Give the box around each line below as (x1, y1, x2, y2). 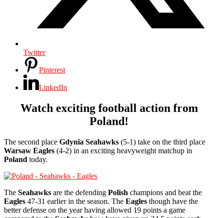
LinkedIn (39, 83, 67, 91)
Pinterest (39, 65, 65, 74)
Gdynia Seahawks (59, 137, 119, 146)
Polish (108, 188, 128, 197)
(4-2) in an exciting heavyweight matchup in (56, 146, 192, 155)
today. (27, 155, 48, 163)
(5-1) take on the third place (119, 137, 205, 146)
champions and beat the (128, 188, 202, 197)
